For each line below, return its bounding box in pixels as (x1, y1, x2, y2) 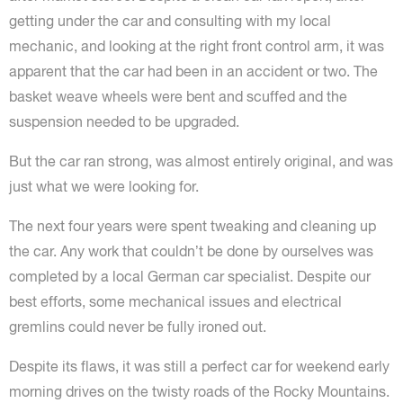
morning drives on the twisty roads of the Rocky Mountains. (9, 382, 390, 399)
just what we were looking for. (9, 177, 199, 194)
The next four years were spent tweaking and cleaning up (9, 217, 376, 234)
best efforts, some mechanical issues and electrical (9, 292, 342, 309)
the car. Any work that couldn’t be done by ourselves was (9, 242, 373, 259)
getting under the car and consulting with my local (9, 12, 331, 29)
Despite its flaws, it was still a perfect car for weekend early (9, 357, 390, 374)
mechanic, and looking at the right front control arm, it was (9, 37, 384, 54)
